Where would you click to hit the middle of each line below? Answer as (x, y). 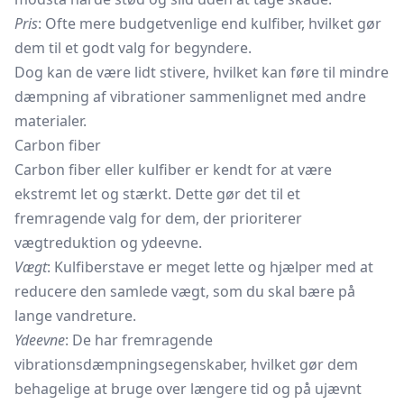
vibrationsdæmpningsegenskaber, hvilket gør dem (186, 364)
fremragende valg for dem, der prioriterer (158, 218)
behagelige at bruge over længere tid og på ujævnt (188, 389)
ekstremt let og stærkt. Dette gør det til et (157, 194)
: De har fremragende (139, 340)
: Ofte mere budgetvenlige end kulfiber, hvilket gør (210, 23)
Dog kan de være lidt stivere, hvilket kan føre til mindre (202, 72)
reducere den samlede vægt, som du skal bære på (185, 291)
